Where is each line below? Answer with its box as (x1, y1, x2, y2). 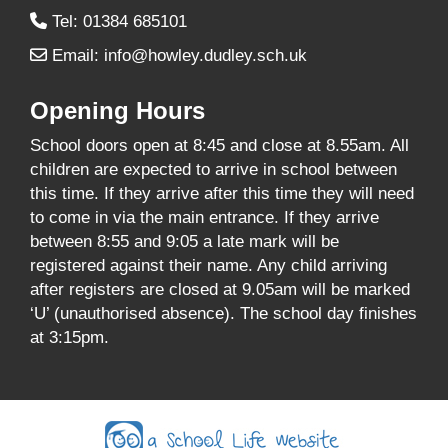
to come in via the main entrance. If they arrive (30, 208, 379, 228)
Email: (47, 46, 104, 66)
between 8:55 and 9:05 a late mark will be (30, 232, 339, 252)
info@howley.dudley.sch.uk (104, 46, 307, 66)
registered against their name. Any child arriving (30, 256, 387, 276)
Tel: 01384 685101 (47, 12, 187, 32)
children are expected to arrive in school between (30, 160, 397, 180)
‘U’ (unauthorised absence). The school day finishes (30, 304, 417, 324)
